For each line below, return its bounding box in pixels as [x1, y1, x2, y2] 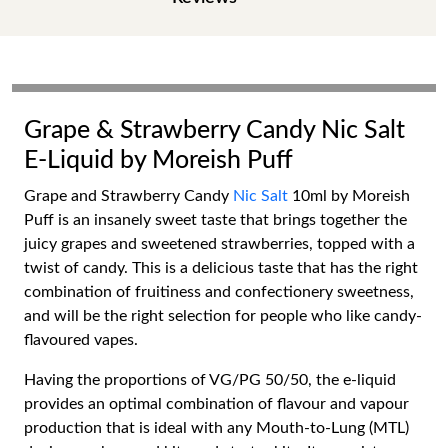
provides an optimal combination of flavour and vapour [24, 396, 409, 412]
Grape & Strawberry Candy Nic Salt [24, 118, 405, 143]
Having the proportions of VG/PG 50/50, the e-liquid [24, 372, 396, 388]
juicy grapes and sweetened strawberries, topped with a [24, 236, 415, 252]
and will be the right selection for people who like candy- [24, 308, 422, 324]
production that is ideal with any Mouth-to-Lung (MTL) [24, 420, 409, 436]
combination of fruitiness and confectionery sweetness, [24, 284, 414, 300]
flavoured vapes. [24, 332, 138, 348]
